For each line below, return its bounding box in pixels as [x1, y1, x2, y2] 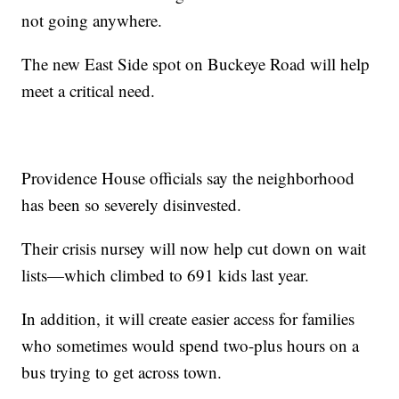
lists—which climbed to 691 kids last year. [21, 264, 310, 287]
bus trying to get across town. [21, 361, 223, 384]
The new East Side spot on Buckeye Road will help [21, 53, 370, 76]
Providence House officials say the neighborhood [21, 167, 355, 190]
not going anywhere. [21, 9, 163, 32]
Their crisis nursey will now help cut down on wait [21, 237, 367, 260]
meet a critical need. [21, 79, 156, 102]
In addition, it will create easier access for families [21, 307, 355, 330]
